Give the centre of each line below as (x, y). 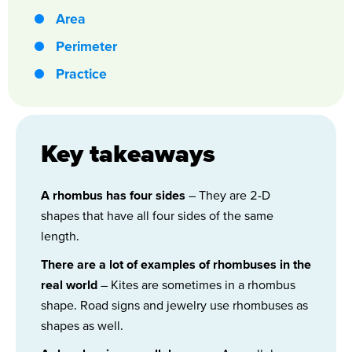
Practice (81, 73)
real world (69, 284)
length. (60, 235)
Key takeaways (128, 152)
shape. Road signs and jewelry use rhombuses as (174, 304)
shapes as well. (82, 325)
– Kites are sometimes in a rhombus (196, 284)
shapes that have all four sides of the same (157, 215)
